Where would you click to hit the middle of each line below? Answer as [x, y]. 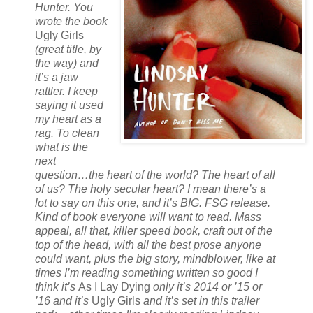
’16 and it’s [63, 300]
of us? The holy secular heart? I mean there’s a [151, 189]
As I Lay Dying [114, 286]
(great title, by [68, 49]
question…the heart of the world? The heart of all [155, 175]
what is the [61, 147]
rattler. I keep [66, 91]
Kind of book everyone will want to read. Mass [148, 217]
